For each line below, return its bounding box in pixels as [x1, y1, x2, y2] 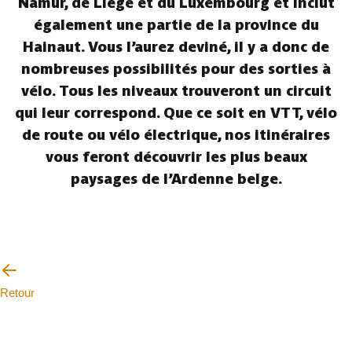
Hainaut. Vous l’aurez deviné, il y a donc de [23, 38, 329, 55]
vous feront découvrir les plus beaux [45, 148, 307, 165]
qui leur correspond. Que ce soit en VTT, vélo [15, 104, 337, 121]
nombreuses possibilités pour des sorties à [21, 60, 331, 77]
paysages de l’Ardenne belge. [70, 170, 282, 187]
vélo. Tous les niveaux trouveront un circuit [20, 82, 332, 99]
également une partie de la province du [33, 16, 319, 33]
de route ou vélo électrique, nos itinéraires [22, 126, 330, 143]
